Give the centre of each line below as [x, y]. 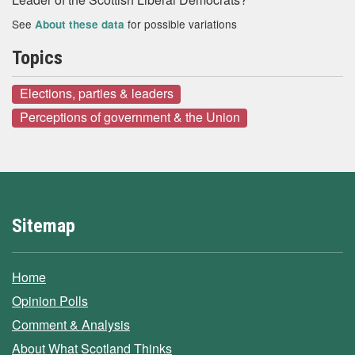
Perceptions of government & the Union [130, 117]
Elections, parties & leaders [96, 94]
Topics [37, 58]
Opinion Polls [50, 300]
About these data [80, 24]
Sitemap [44, 225]
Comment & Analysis [71, 324]
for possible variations [181, 24]
